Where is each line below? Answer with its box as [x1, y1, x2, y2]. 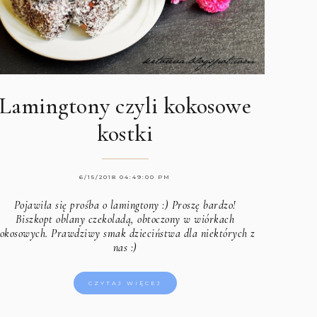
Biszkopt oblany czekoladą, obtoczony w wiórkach [15, 212, 235, 227]
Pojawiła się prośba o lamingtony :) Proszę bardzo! [13, 198, 236, 213]
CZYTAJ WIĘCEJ [88, 279, 162, 287]
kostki [97, 120, 154, 148]
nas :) [113, 241, 137, 255]
